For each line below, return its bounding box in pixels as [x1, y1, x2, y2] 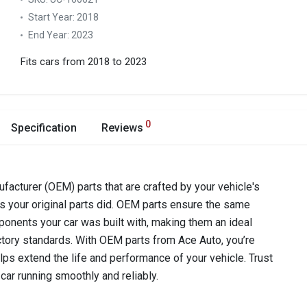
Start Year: [28, 12, 77, 23]
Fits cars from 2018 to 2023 [21, 56, 147, 68]
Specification [11, 121, 77, 134]
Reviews [101, 121, 143, 134]
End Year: [28, 29, 71, 40]
